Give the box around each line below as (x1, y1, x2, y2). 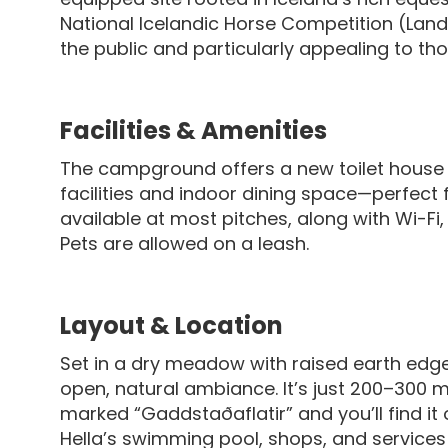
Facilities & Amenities (60, 113, 327, 147)
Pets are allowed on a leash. (60, 230, 309, 256)
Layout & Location (60, 308, 283, 342)
